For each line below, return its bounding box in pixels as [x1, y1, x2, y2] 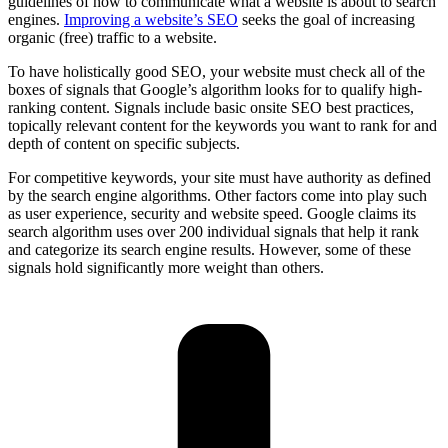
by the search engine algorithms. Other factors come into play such [8, 186, 427, 204]
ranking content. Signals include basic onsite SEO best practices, [8, 98, 414, 116]
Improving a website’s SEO [64, 10, 238, 28]
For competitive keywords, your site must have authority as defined [8, 168, 431, 186]
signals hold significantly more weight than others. [8, 258, 324, 276]
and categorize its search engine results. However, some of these [8, 240, 411, 258]
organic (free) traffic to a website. [8, 28, 221, 46]
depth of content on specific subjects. [8, 134, 244, 152]
